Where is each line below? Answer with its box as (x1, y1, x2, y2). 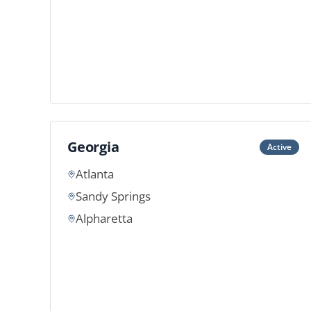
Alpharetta (76, 210, 133, 226)
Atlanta (76, 166, 114, 182)
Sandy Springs (76, 188, 151, 204)
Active (267, 141, 292, 153)
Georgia (67, 137, 119, 156)
